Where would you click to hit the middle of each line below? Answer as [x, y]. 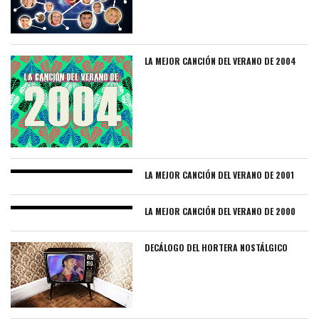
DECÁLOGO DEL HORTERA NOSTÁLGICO [216, 247]
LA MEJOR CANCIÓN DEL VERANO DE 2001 [220, 174]
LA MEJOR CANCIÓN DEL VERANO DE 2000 [220, 211]
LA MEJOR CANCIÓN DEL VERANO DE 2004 [221, 61]
